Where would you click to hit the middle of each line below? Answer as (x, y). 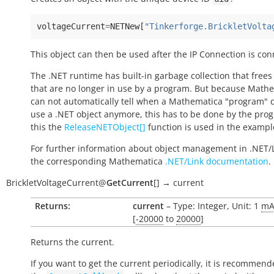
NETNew (125, 26)
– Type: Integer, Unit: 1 (213, 206)
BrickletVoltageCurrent (52, 183)
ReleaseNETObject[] (105, 127)
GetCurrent (130, 183)
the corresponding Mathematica (98, 161)
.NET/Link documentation (217, 161)
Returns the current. (72, 242)
